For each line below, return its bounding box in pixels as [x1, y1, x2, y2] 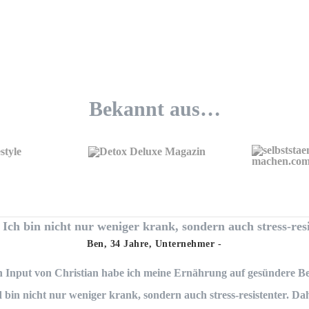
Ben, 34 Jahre [87, 239, 149, 250]
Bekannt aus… [88, 97, 221, 121]
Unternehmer [154, 239, 215, 250]
